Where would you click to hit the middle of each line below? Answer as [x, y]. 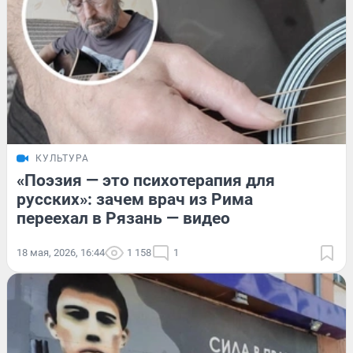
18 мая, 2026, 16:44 [61, 252]
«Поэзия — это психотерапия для [146, 180]
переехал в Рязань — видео [123, 218]
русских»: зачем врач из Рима [135, 199]
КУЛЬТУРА [62, 158]
